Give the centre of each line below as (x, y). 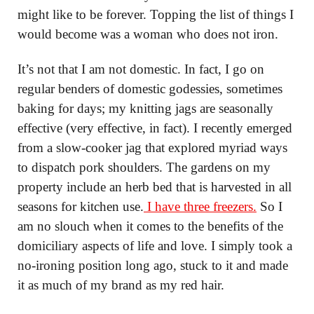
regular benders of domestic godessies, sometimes (150, 89)
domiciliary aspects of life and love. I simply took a (155, 246)
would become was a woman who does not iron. (148, 34)
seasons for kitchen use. (81, 206)
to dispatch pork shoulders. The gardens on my (144, 167)
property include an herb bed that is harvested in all (155, 187)
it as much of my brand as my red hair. (121, 285)
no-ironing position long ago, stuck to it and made (153, 265)
